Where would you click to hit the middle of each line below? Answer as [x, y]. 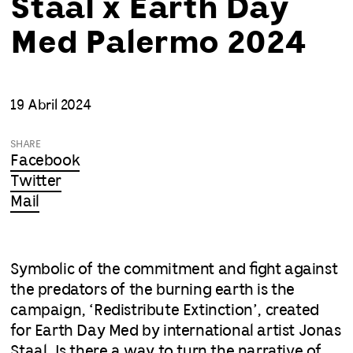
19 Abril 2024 [51, 105]
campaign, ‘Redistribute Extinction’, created [165, 310]
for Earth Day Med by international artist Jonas [176, 331]
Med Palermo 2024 [159, 44]
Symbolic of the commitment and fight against [174, 269]
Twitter [36, 181]
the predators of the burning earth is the [153, 290]
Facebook [45, 161]
